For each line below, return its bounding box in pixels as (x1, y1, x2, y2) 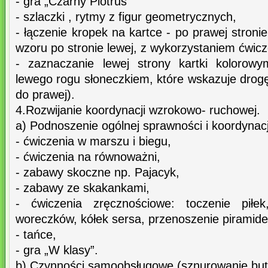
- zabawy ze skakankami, (16, 181, 150, 195)
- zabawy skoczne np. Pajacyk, (16, 166, 179, 179)
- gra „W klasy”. (16, 243, 98, 257)
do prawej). (16, 88, 75, 102)
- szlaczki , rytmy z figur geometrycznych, (16, 10, 236, 24)
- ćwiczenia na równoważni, (16, 150, 160, 164)
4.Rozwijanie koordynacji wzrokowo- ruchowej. (16, 103, 260, 117)
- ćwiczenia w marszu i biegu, (16, 135, 171, 148)
